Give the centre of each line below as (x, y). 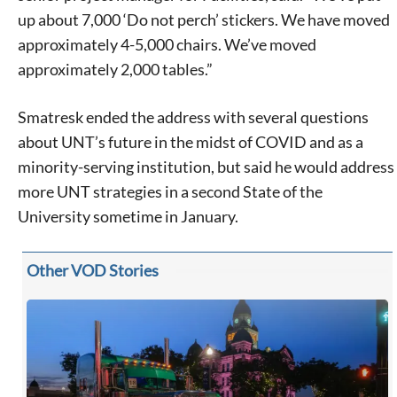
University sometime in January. (128, 217)
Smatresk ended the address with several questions (193, 117)
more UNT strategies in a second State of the (170, 192)
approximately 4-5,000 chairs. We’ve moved (167, 45)
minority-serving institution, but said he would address (206, 167)
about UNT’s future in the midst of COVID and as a (191, 142)
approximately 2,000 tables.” (115, 70)
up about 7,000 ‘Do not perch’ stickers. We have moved (204, 20)
